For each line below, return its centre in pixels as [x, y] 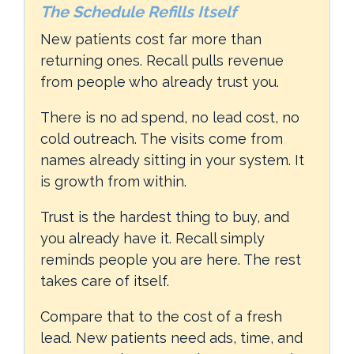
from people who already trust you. [160, 81]
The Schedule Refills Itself [138, 11]
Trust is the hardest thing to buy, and [165, 217]
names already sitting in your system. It [172, 160]
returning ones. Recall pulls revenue [162, 60]
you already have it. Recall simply [153, 238]
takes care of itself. [105, 281]
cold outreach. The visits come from [162, 138]
